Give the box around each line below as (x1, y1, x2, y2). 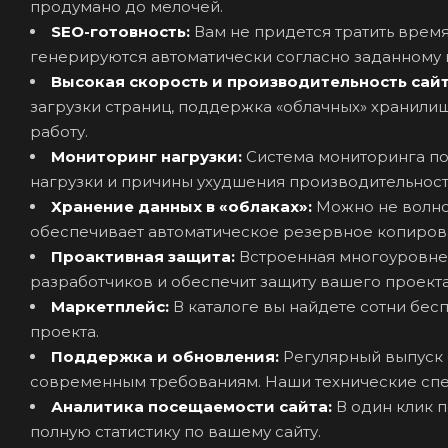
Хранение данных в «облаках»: (51, 196, 316, 216)
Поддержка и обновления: (51, 346, 283, 366)
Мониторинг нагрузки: (51, 146, 246, 166)
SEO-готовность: (51, 21, 194, 41)
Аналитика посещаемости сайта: (51, 396, 336, 416)
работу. (30, 121, 88, 141)
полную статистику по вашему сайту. (30, 421, 321, 441)
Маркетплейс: (51, 296, 173, 316)
